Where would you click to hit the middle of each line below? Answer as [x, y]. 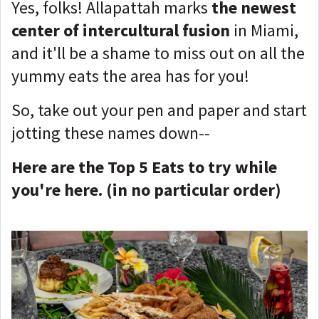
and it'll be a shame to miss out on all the [158, 53]
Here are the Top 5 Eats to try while [144, 167]
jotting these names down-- [113, 133]
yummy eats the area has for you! [132, 76]
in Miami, [264, 30]
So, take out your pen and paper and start [159, 110]
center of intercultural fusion [121, 30]
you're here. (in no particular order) [146, 190]
